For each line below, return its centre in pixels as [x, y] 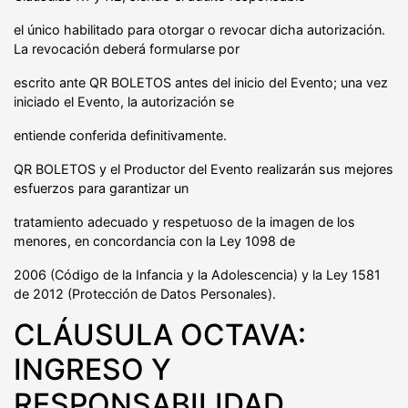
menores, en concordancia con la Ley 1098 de [154, 240]
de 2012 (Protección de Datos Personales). [145, 293]
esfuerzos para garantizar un [101, 188]
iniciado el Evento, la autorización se [124, 101]
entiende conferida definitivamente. [120, 135]
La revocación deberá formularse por [127, 48]
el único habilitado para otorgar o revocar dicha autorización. [199, 29]
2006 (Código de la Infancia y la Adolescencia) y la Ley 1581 [197, 274]
